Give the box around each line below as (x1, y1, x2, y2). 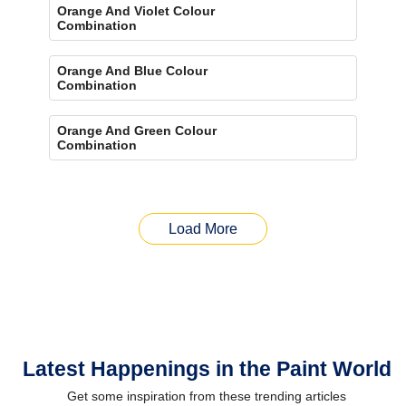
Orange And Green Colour (57, 122, 217, 138)
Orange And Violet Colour (57, 3, 216, 18)
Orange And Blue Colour (57, 63, 208, 78)
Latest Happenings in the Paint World (22, 356, 391, 381)
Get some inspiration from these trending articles (67, 388, 346, 403)
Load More (169, 220, 237, 237)
